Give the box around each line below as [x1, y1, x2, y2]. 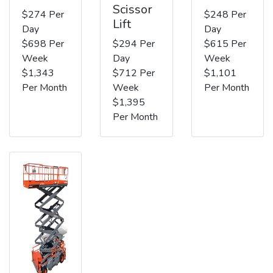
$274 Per [22, 7, 64, 21]
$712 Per [113, 66, 155, 80]
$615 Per [204, 37, 246, 51]
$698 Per [22, 37, 64, 51]
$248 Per [204, 7, 246, 21]
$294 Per [113, 37, 155, 51]
